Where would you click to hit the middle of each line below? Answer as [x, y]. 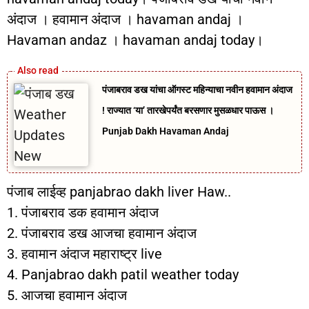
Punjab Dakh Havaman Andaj [166, 131]
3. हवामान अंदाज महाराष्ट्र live [84, 254]
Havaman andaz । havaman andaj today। [135, 40]
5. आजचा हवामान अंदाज [67, 295]
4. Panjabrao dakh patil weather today [123, 275]
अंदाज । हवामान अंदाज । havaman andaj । [125, 19]
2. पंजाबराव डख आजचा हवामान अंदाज [102, 233]
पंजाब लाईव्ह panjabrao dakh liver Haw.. [119, 192]
